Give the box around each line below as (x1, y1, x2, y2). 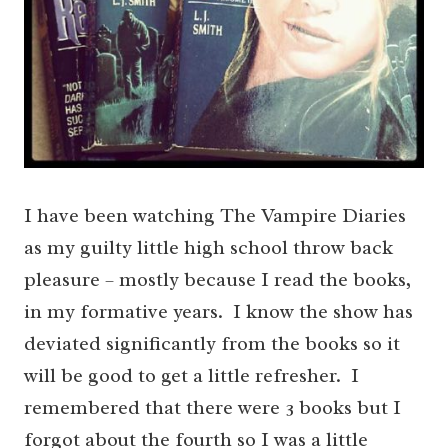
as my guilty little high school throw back (24, 235, 393, 261)
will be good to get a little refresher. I (24, 363, 359, 389)
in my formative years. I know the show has (24, 299, 413, 325)
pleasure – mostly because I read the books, (24, 267, 411, 293)
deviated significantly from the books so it (24, 331, 400, 357)
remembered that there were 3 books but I (24, 395, 401, 421)
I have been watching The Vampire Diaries (24, 203, 406, 229)
